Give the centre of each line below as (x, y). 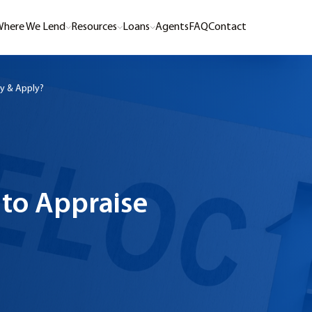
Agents (172, 27)
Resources (94, 27)
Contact (227, 27)
